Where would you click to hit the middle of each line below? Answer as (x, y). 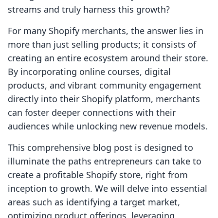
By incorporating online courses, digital (89, 72)
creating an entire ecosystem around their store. (108, 58)
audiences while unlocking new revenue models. (108, 126)
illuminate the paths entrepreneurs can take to (105, 161)
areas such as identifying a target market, (94, 202)
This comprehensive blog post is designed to (100, 148)
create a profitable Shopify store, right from (98, 175)
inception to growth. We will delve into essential (108, 189)
